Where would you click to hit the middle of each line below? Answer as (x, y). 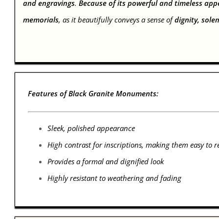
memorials (41, 20)
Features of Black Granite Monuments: (93, 94)
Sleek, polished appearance (91, 128)
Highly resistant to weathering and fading (114, 178)
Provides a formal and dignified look (105, 162)
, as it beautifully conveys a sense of (117, 20)
